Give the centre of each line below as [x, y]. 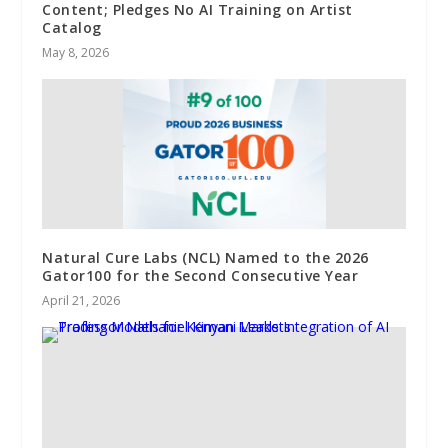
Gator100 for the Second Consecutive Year [200, 275]
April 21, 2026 [81, 300]
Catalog [72, 27]
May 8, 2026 [76, 52]
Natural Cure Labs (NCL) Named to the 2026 [205, 257]
